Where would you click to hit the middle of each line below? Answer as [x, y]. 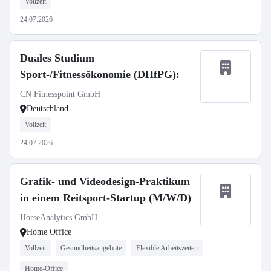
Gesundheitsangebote [91, 248]
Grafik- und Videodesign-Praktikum [105, 181]
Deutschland [47, 109]
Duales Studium [57, 58]
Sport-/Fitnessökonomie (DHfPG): [100, 74]
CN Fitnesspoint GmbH [60, 94]
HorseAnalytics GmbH [59, 217]
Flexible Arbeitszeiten [167, 248]
